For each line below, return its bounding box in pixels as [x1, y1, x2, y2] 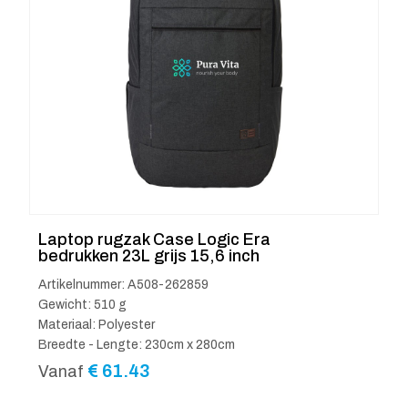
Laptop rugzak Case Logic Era [38, 229, 270, 249]
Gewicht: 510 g [38, 297, 127, 311]
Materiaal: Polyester [38, 317, 155, 331]
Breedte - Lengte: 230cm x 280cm [38, 337, 235, 352]
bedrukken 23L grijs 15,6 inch [38, 246, 260, 265]
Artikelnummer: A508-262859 [38, 277, 209, 291]
